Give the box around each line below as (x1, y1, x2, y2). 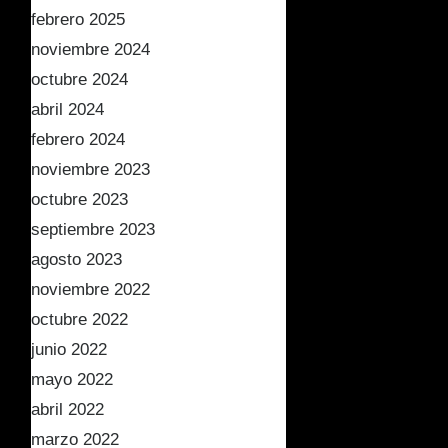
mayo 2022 (31, 370, 113, 389)
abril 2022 (31, 400, 104, 419)
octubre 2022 (31, 310, 128, 329)
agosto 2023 (31, 250, 122, 269)
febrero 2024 (31, 130, 125, 149)
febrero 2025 (31, 10, 125, 29)
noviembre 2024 (31, 40, 150, 59)
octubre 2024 (31, 70, 128, 89)
